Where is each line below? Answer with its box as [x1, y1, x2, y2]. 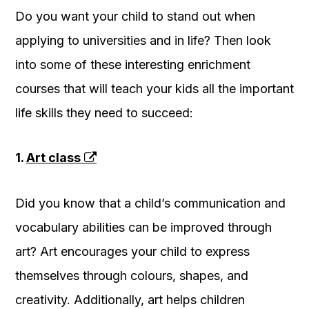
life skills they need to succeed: [15, 106, 193, 121]
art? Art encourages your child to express [15, 244, 250, 259]
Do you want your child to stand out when [15, 9, 255, 24]
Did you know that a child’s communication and [15, 196, 286, 211]
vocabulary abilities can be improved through [15, 220, 272, 235]
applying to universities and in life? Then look [15, 33, 271, 48]
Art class [26, 150, 81, 166]
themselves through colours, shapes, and [15, 268, 248, 283]
